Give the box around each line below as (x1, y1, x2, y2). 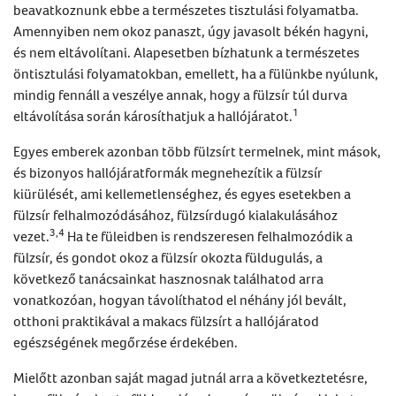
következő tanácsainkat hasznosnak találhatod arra (13, 269, 324, 287)
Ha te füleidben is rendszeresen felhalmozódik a (65, 226, 353, 245)
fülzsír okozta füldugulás (161, 247, 309, 266)
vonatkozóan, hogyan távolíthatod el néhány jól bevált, (13, 290, 346, 308)
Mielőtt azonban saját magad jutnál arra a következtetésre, (13, 368, 368, 386)
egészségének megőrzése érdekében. (13, 332, 238, 351)
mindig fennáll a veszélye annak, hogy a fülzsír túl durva (13, 85, 347, 103)
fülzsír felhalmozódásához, (13, 205, 177, 224)
